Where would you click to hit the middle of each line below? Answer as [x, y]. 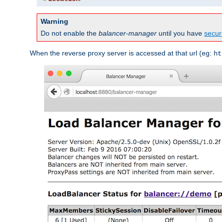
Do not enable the [70, 33]
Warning [55, 21]
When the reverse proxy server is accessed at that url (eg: [122, 53]
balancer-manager [128, 33]
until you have [180, 33]
